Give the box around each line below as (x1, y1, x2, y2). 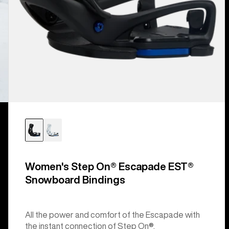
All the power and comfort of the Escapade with (25, 210, 200, 219)
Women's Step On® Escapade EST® (25, 161, 194, 172)
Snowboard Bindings (25, 174, 125, 185)
